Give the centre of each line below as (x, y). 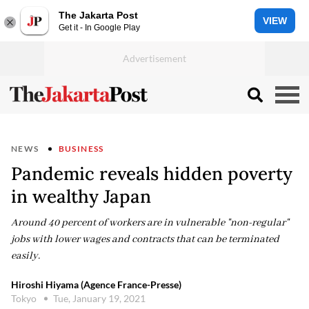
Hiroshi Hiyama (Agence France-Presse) (96, 285)
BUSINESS (81, 149)
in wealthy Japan (81, 196)
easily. (26, 256)
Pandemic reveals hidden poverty (152, 173)
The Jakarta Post (98, 15)
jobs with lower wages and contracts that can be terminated (145, 239)
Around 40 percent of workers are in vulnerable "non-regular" (150, 223)
